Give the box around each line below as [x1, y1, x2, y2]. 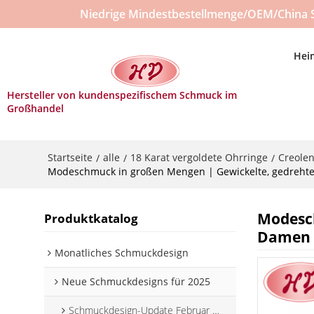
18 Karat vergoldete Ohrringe [130, 151, 268, 164]
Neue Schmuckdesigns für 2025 [62, 275, 211, 289]
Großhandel [7, 102, 64, 115]
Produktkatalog [44, 210, 139, 227]
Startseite [48, 151, 93, 164]
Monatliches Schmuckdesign [55, 246, 189, 260]
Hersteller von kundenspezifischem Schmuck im [7, 88, 237, 102]
